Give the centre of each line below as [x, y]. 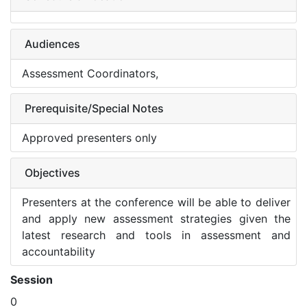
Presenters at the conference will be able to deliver [156, 202]
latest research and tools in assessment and [156, 235]
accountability [59, 251]
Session [32, 280]
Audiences [52, 44]
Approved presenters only [89, 138]
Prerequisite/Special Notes [94, 108]
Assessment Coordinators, [90, 73]
